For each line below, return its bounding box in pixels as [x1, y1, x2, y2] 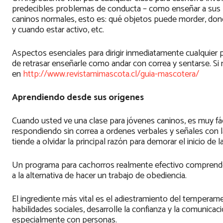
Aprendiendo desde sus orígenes [12, 90, 144, 106]
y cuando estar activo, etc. [12, 22, 104, 38]
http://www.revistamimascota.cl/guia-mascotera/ [23, 67, 199, 82]
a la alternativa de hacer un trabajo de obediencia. [12, 168, 187, 184]
